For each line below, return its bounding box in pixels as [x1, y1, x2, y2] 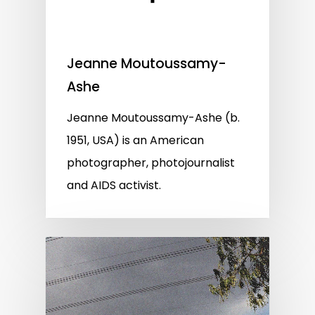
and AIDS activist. [67, 176, 161, 193]
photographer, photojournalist [67, 154, 235, 171]
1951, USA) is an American [67, 131, 204, 148]
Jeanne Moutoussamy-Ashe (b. [67, 109, 240, 126]
